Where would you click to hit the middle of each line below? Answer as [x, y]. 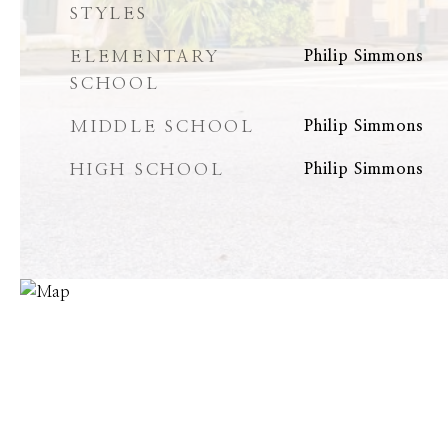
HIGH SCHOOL [147, 169]
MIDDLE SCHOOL [162, 126]
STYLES [109, 13]
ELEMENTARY [145, 56]
